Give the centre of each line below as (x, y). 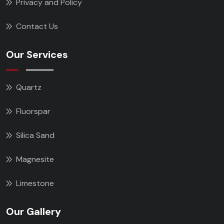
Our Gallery (33, 212)
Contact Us (37, 26)
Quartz (29, 87)
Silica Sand (35, 135)
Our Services (37, 55)
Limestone (35, 183)
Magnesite (35, 159)
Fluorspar (33, 111)
